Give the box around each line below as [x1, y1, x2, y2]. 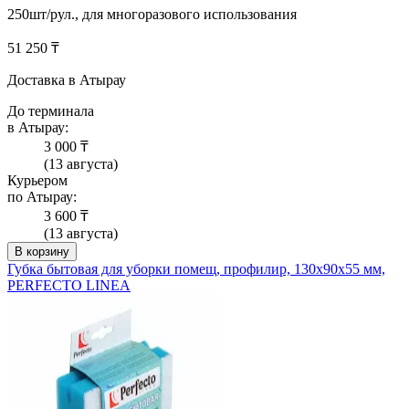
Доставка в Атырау [7, 72, 126, 89]
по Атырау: [7, 189, 77, 205]
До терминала [7, 103, 94, 120]
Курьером [7, 173, 68, 189]
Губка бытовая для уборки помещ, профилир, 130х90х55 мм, [7, 261, 385, 278]
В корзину [15, 245, 69, 259]
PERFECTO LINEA [7, 278, 131, 294]
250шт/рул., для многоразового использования [7, 6, 297, 23]
